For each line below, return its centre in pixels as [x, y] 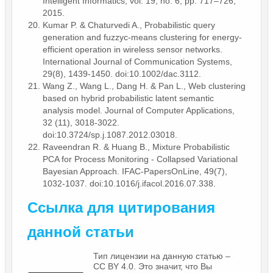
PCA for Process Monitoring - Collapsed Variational [140, 159]
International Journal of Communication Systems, [137, 61]
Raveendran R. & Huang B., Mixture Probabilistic [136, 147]
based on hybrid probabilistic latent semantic [128, 98]
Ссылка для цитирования [121, 207]
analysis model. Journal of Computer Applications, [139, 110]
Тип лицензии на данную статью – [162, 256]
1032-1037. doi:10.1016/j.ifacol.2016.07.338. [129, 183]
